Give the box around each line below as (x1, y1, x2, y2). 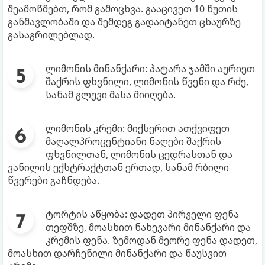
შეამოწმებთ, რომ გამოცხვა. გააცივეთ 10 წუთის (8, 2, 238, 15)
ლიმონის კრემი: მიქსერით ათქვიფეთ (46, 121, 230, 135)
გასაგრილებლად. (8, 28, 95, 41)
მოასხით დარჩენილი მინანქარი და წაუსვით (8, 246, 227, 260)
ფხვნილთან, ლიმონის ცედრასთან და (46, 147, 232, 161)
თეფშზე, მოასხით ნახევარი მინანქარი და (46, 220, 251, 234)
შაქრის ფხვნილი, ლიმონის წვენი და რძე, (46, 75, 248, 88)
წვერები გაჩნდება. (8, 173, 99, 187)
